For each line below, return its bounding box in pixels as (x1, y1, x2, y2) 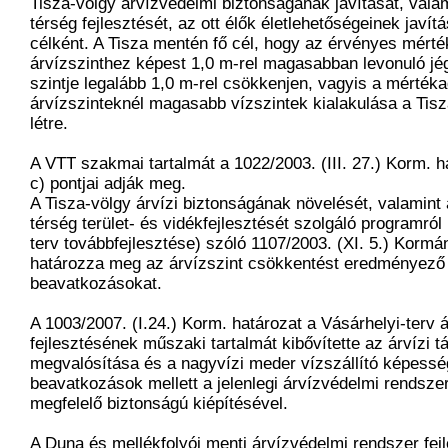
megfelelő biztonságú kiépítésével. (30, 394, 288, 414)
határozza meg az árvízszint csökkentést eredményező (30, 254, 445, 274)
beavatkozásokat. (30, 274, 162, 294)
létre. (30, 114, 68, 134)
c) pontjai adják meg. (30, 174, 186, 194)
